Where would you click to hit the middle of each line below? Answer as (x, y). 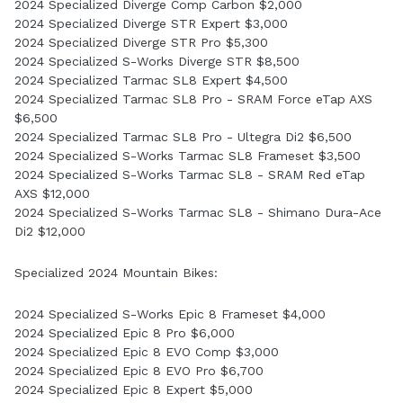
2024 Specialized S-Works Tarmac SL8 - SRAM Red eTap (190, 174)
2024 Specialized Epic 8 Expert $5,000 (134, 389)
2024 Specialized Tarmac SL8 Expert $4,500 (151, 80)
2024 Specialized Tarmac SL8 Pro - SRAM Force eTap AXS (193, 99)
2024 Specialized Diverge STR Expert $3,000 (151, 23)
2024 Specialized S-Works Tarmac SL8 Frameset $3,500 (188, 155)
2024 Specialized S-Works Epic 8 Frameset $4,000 (170, 313)
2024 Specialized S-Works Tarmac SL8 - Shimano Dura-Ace (198, 212)
